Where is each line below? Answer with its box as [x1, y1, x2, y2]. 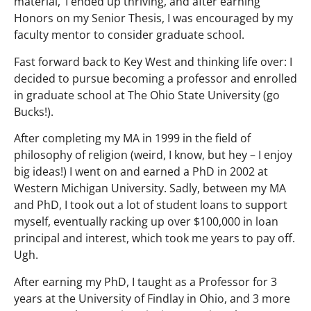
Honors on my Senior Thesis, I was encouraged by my [14, 10, 293, 26]
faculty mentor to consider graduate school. [14, 27, 247, 43]
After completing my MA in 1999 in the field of [14, 131, 251, 146]
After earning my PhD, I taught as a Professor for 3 [14, 274, 277, 289]
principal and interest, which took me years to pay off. [14, 230, 295, 246]
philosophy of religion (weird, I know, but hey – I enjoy [14, 147, 292, 163]
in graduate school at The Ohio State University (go [14, 87, 280, 103]
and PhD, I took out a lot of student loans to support [14, 197, 287, 213]
